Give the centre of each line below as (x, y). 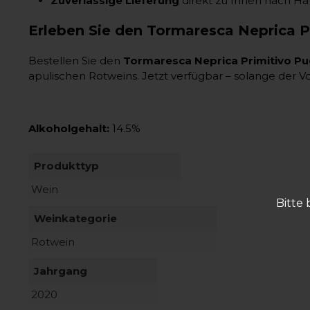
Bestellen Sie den (76, 60)
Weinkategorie (75, 218)
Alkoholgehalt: (69, 128)
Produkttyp (66, 165)
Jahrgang (61, 271)
